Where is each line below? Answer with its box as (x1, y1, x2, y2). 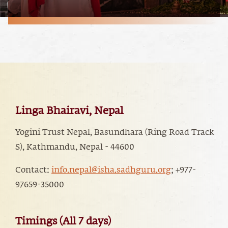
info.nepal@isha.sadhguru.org (51, 166, 171, 175)
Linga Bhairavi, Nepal (15, 105, 123, 116)
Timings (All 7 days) (15, 216, 111, 226)
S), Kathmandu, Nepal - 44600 (15, 143, 134, 152)
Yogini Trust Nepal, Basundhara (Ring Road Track (15, 128, 214, 137)
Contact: (15, 166, 51, 175)
